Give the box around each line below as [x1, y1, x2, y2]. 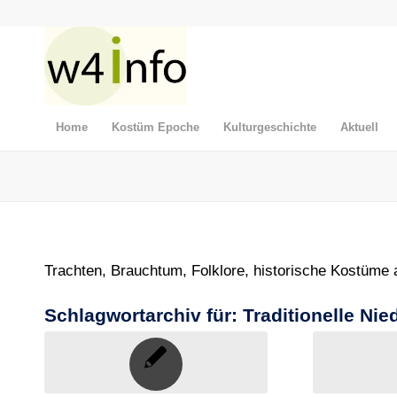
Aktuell [340, 121, 378, 134]
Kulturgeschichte [223, 121, 316, 134]
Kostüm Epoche [112, 121, 199, 134]
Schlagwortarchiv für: [44, 305, 243, 326]
